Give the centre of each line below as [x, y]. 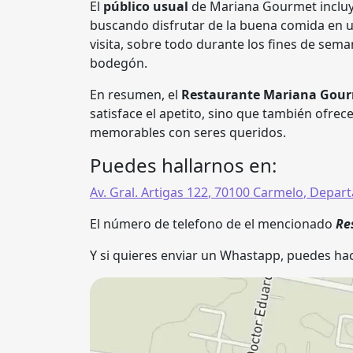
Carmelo [278, 192]
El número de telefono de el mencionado [213, 224]
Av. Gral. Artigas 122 [149, 192]
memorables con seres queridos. [188, 132]
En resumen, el [136, 95]
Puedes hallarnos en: [183, 165]
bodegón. [119, 63]
